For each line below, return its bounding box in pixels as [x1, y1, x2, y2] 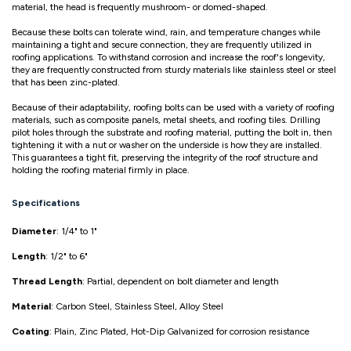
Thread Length [12, 276, 82, 288]
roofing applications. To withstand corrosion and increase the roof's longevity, [12, 52, 325, 63]
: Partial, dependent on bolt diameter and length [82, 276, 279, 288]
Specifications [12, 197, 80, 209]
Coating [12, 326, 49, 338]
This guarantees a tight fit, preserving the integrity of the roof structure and [12, 152, 318, 164]
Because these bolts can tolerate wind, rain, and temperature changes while [12, 27, 320, 38]
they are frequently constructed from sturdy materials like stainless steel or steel [12, 64, 336, 76]
